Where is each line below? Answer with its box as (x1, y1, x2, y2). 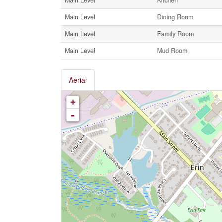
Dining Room (157, 12, 193, 21)
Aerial (68, 74, 87, 85)
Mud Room (157, 46, 187, 55)
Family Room (157, 29, 194, 38)
